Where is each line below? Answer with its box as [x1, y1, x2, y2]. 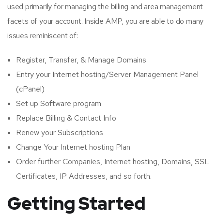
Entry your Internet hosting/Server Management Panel [16, 69, 199, 79]
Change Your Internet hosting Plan [16, 142, 130, 152]
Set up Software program [16, 98, 101, 108]
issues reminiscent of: [7, 31, 78, 41]
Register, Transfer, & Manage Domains [16, 55, 146, 65]
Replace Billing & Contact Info [16, 113, 116, 123]
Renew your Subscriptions [16, 127, 103, 138]
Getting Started [7, 192, 145, 215]
